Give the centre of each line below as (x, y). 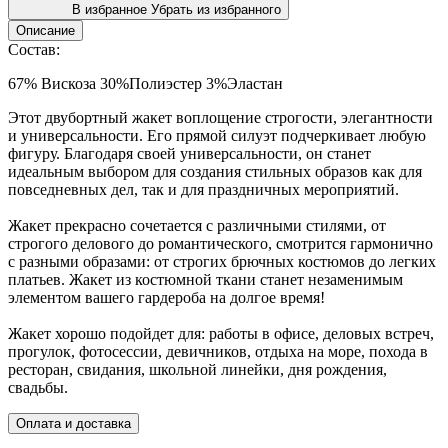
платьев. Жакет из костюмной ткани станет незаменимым (205, 279)
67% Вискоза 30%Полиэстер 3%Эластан (145, 83)
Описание (45, 30)
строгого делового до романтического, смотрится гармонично (220, 243)
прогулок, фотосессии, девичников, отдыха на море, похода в (218, 351)
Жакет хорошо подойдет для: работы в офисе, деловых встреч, (221, 333)
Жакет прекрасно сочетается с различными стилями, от (197, 225)
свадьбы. (38, 387)
